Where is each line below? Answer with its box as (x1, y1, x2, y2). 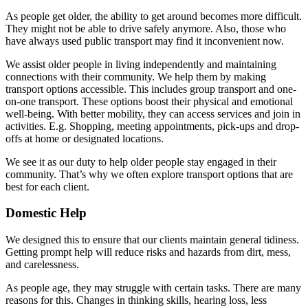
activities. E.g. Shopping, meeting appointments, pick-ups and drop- (5, 120, 299, 132)
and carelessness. (5, 258, 79, 271)
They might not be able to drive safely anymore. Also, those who (5, 22, 286, 34)
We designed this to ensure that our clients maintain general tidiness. (5, 234, 299, 246)
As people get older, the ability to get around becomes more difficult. (5, 10, 302, 22)
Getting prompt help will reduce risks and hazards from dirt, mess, (5, 246, 291, 258)
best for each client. (5, 180, 89, 192)
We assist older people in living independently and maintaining (5, 58, 276, 70)
